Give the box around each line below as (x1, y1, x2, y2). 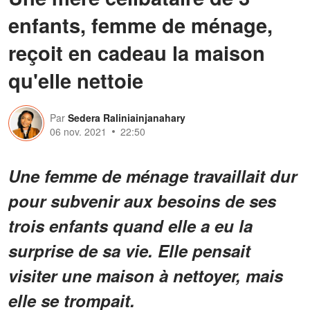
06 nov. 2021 (50, 124, 107, 138)
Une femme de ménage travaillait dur (8, 163, 297, 188)
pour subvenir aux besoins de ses (8, 188, 276, 212)
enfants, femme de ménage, (8, 10, 273, 39)
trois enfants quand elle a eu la (8, 213, 253, 237)
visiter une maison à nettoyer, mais (8, 263, 283, 287)
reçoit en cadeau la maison (8, 37, 265, 67)
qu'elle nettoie (8, 65, 143, 95)
